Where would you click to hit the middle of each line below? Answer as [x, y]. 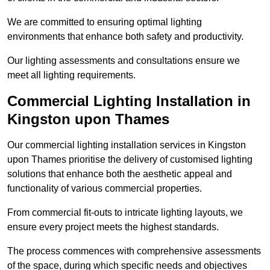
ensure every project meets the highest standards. [113, 227]
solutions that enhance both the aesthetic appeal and [120, 174]
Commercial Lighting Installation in [129, 101]
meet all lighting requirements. [71, 75]
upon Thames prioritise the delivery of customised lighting [130, 160]
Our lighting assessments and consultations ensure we [124, 61]
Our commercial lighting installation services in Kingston [127, 145]
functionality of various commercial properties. [105, 189]
